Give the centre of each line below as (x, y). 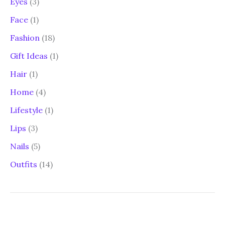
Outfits (24, 164)
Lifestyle (26, 110)
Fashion (25, 37)
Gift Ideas (29, 55)
